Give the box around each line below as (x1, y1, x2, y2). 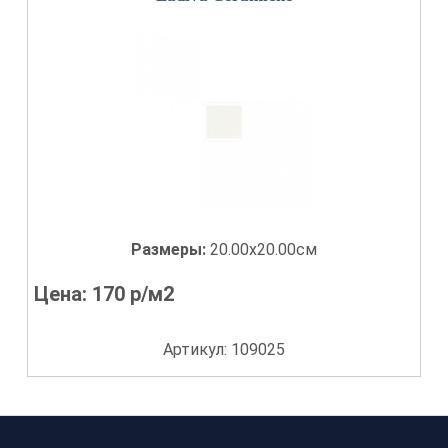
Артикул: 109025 (163, 340, 285, 359)
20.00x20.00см (210, 240, 317, 259)
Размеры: (131, 240, 210, 259)
